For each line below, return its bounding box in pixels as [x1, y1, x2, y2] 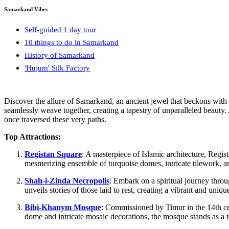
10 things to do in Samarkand [25, 38, 119, 47]
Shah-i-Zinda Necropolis [25, 176, 109, 186]
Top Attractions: [4, 132, 61, 142]
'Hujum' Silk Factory [25, 64, 90, 73]
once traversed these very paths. [4, 115, 106, 124]
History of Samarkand [25, 51, 95, 60]
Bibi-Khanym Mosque [25, 203, 101, 212]
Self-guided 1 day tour [25, 26, 96, 34]
